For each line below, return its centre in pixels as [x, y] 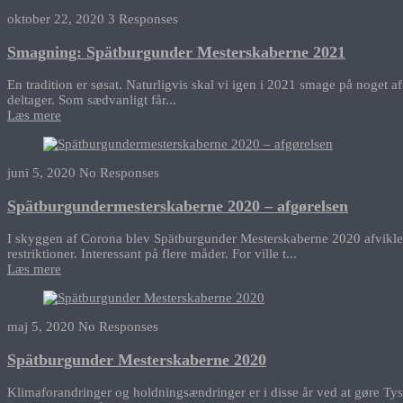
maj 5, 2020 [41, 327]
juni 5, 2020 [41, 173]
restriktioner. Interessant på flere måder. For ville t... [152, 254]
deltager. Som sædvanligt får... [92, 100]
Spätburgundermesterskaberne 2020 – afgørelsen [178, 206]
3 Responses [143, 19]
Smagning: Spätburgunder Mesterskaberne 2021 [176, 52]
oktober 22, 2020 [56, 19]
